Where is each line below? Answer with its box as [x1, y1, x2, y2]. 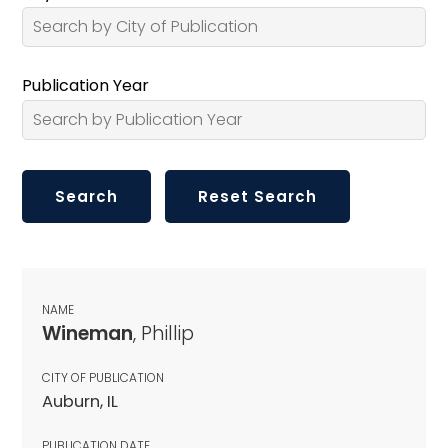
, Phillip [133, 319, 194, 347]
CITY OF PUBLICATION [42, 368, 164, 386]
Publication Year [22, 73, 149, 97]
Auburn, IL [42, 389, 118, 413]
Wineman [42, 319, 133, 347]
